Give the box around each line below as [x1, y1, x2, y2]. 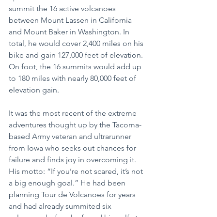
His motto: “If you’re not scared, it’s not [9, 166, 145, 176]
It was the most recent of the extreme [9, 108, 139, 118]
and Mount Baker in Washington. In [9, 27, 131, 36]
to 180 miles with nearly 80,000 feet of [9, 73, 138, 83]
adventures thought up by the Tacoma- [9, 120, 141, 129]
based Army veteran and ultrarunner [9, 131, 133, 141]
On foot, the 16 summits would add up [9, 62, 143, 71]
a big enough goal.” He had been [9, 178, 127, 187]
